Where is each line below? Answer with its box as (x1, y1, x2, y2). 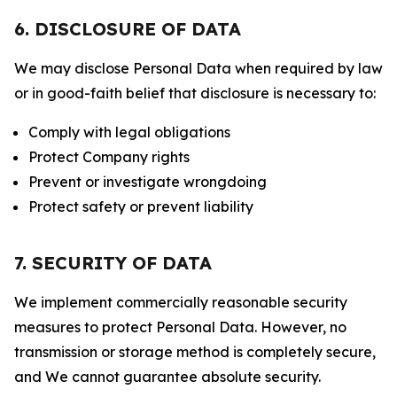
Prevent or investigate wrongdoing (28, 173, 267, 191)
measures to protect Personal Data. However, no (14, 318, 346, 336)
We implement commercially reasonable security (14, 293, 347, 311)
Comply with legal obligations (28, 123, 230, 141)
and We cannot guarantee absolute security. (14, 368, 321, 385)
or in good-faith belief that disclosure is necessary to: (14, 84, 376, 102)
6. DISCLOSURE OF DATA (14, 18, 241, 40)
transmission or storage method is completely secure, (14, 343, 376, 361)
